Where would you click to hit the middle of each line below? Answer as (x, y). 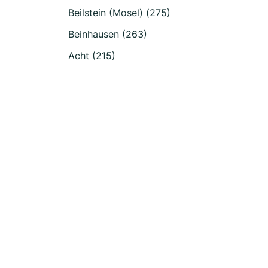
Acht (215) (92, 56)
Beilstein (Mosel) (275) (119, 13)
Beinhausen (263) (108, 34)
